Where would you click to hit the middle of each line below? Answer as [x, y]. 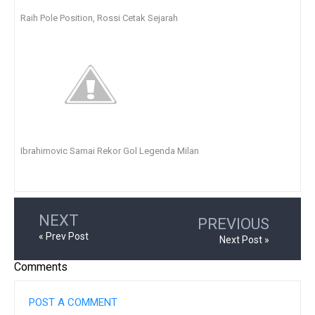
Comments [41, 267]
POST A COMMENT [73, 303]
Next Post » [244, 240]
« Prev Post [64, 237]
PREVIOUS [233, 224]
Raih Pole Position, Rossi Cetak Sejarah [99, 18]
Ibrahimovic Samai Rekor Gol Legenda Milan [110, 151]
